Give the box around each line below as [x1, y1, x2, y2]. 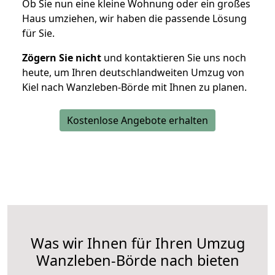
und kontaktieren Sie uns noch [101, 51, 246, 65]
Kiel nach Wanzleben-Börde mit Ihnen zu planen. [22, 80, 247, 95]
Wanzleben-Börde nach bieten [36, 250, 239, 271]
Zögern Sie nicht [22, 51, 101, 65]
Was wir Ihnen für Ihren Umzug [30, 233, 245, 254]
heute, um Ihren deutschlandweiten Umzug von [22, 66, 244, 80]
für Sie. [22, 26, 55, 41]
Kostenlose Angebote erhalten [67, 114, 208, 128]
